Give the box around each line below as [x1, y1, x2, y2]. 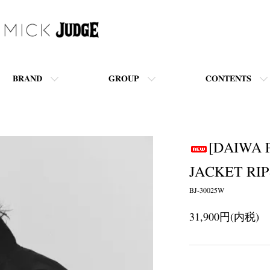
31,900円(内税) [189, 212, 259, 223]
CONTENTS [206, 74, 251, 83]
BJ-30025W [189, 186, 224, 194]
